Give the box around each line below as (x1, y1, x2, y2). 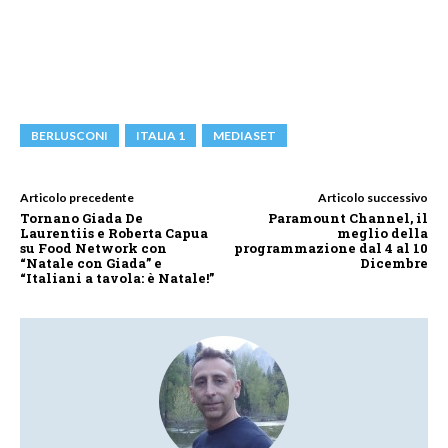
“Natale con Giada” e (20, 253, 162, 272)
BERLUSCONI (31, 127, 108, 143)
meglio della (336, 223, 428, 242)
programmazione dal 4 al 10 (233, 238, 428, 257)
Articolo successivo (317, 189, 428, 205)
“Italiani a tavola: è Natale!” (20, 268, 214, 287)
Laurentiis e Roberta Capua (20, 223, 208, 242)
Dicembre (359, 253, 428, 272)
